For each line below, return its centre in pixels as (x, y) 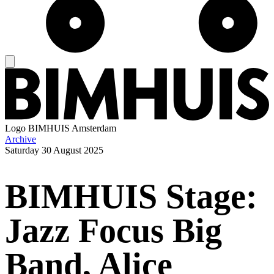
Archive (20, 139)
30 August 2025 (72, 150)
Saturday (22, 150)
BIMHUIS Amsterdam (72, 128)
